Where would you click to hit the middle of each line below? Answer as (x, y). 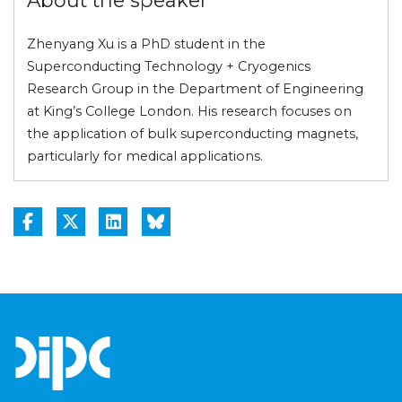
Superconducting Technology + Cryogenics (169, 66)
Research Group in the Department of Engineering (196, 88)
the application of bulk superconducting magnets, (193, 133)
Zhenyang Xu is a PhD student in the (147, 44)
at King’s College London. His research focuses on (190, 111)
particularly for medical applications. (145, 156)
